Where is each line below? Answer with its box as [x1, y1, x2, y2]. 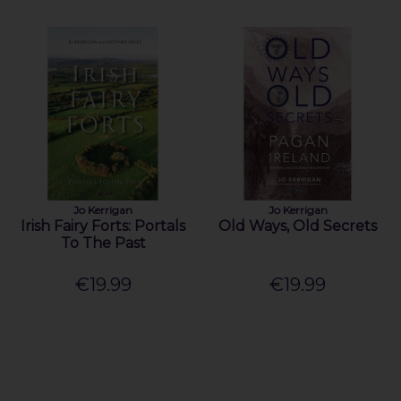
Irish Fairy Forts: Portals [21, 217, 186, 235]
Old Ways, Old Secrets [218, 217, 378, 235]
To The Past [60, 234, 146, 252]
